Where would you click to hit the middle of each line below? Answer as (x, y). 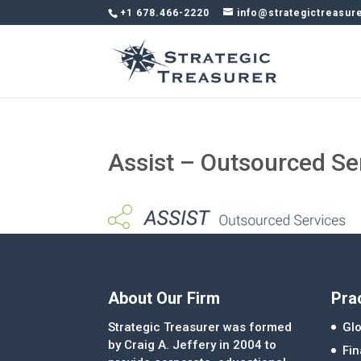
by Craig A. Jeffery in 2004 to (193, 344)
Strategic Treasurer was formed (200, 327)
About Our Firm (164, 298)
